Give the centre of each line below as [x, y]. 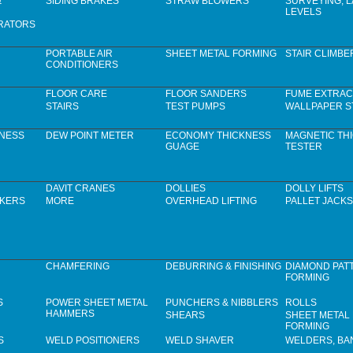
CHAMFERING [78, 267]
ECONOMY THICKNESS [218, 136]
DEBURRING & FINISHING [223, 267]
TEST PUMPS [195, 107]
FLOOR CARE [76, 94]
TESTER [304, 147]
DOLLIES [186, 189]
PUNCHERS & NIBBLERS [222, 303]
